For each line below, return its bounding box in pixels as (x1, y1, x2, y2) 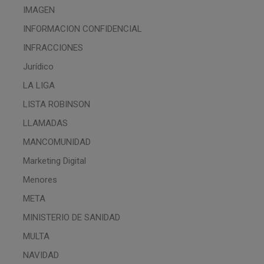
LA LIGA (23, 80, 55, 91)
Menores (23, 174, 57, 185)
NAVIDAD (23, 249, 59, 260)
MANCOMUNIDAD (23, 136, 91, 147)
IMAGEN (23, 4, 55, 15)
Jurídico (23, 61, 54, 72)
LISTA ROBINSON (23, 98, 90, 110)
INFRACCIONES (23, 42, 83, 53)
